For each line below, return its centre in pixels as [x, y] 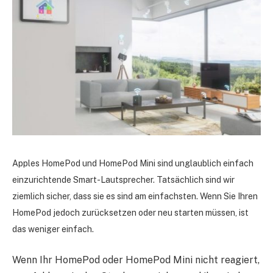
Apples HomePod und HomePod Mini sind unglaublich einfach [133, 163]
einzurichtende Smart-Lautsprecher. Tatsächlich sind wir [123, 179]
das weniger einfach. [53, 229]
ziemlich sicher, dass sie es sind [73, 196]
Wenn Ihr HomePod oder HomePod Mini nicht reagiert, [136, 260]
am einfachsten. [166, 196]
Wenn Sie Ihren [229, 196]
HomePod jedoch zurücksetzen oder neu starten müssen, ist [130, 212]
